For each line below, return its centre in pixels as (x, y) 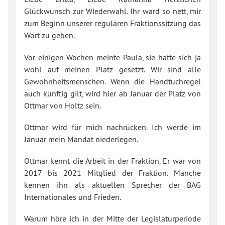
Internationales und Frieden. (73, 197)
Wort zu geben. (49, 35)
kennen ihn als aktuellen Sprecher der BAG (113, 185)
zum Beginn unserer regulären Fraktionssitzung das (113, 23)
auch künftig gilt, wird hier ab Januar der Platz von (113, 93)
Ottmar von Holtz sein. (63, 105)
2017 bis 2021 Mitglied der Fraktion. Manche (113, 173)
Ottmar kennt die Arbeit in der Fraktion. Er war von (113, 161)
